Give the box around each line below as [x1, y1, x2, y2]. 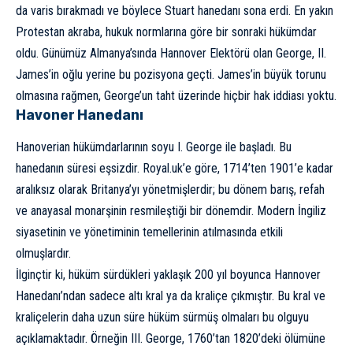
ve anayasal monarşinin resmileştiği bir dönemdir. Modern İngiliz [16, 203, 326, 219]
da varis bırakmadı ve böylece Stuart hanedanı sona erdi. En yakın [16, 2, 333, 18]
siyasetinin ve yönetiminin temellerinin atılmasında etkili [16, 225, 283, 240]
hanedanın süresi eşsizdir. [16, 161, 143, 176]
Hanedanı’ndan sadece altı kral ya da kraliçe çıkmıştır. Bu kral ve [16, 288, 325, 304]
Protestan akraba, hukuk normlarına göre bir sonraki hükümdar [16, 24, 317, 39]
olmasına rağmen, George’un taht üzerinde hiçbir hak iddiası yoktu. [16, 87, 336, 103]
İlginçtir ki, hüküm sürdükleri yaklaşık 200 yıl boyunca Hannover [16, 267, 321, 283]
